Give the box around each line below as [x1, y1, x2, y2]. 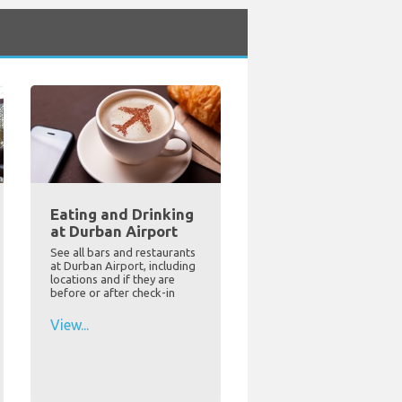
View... [49, 316, 89, 333]
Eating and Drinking [49, 205, 194, 223]
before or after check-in [49, 285, 175, 299]
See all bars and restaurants [49, 245, 196, 258]
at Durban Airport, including [49, 258, 196, 272]
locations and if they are [49, 272, 175, 285]
